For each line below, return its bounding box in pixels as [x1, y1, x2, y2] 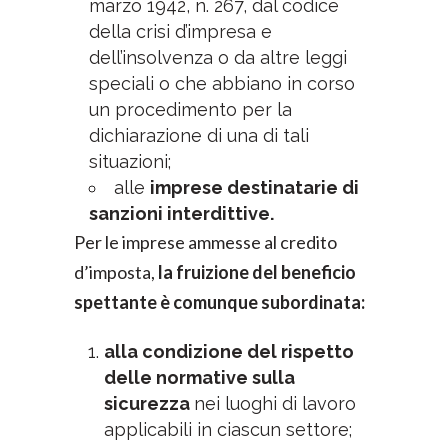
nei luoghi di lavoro [194, 393, 356, 414]
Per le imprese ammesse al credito [74, 231, 337, 253]
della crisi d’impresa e [89, 21, 272, 42]
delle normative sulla [104, 367, 295, 388]
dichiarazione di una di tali [89, 125, 309, 146]
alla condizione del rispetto [104, 341, 354, 362]
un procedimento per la [89, 99, 292, 120]
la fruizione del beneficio [158, 261, 356, 283]
